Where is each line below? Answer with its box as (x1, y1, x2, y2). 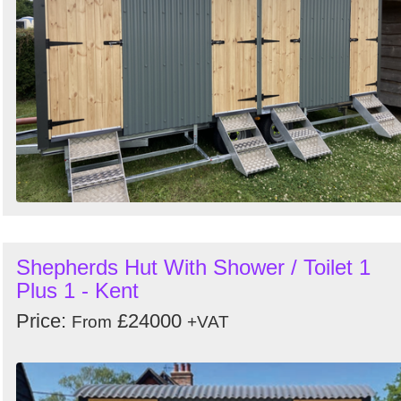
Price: (16, 310, 72, 332)
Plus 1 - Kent (16, 278, 139, 303)
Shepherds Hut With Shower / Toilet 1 (16, 255, 371, 279)
